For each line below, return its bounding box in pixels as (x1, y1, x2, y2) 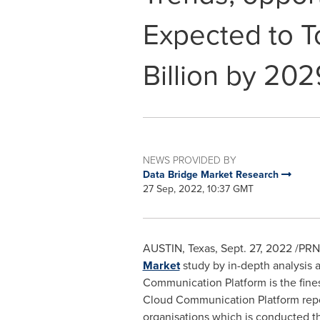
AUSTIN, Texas (142, 240, 215, 256)
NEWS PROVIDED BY (142, 153, 236, 168)
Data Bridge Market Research (142, 167, 281, 182)
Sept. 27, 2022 (220, 240, 292, 256)
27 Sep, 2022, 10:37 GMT (142, 181, 254, 196)
